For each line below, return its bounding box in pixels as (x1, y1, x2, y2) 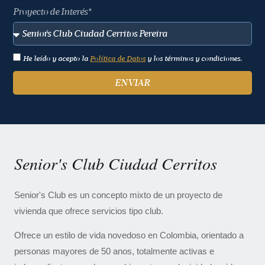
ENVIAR (115, 77, 150, 88)
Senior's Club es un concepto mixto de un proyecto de (14, 190, 222, 200)
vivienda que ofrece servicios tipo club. (14, 206, 163, 216)
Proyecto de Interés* (13, 7, 92, 17)
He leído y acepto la (23, 54, 90, 63)
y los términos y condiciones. (146, 54, 242, 63)
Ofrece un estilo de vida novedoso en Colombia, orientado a (14, 230, 244, 240)
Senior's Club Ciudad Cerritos (14, 152, 217, 174)
